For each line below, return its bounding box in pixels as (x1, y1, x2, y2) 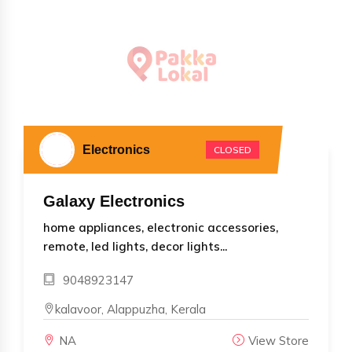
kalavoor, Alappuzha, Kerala (55, 301, 206, 317)
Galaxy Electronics (43, 192, 185, 210)
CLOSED (213, 143, 251, 156)
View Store (248, 332, 309, 348)
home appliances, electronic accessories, (43, 219, 278, 235)
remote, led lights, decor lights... (43, 238, 227, 254)
